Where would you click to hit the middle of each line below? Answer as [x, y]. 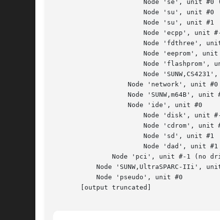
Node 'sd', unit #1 [134, 136]
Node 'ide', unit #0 [128, 105]
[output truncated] [102, 188]
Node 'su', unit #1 [134, 23]
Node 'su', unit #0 [134, 12]
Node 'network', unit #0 [136, 84]
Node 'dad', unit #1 [136, 146]
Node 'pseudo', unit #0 [118, 177]
